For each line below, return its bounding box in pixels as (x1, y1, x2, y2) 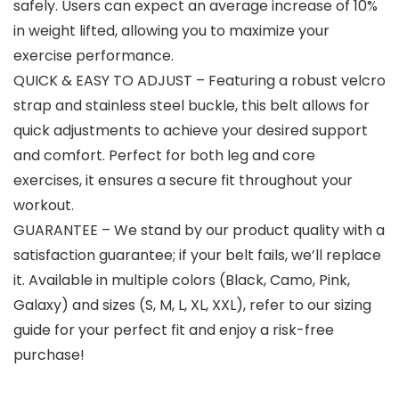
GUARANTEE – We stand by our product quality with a (13, 220, 385, 241)
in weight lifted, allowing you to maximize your (13, 20, 330, 42)
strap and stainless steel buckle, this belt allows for (13, 95, 370, 117)
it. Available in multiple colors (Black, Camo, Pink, (13, 270, 350, 291)
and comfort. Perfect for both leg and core (13, 145, 315, 167)
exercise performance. (13, 45, 174, 67)
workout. (13, 195, 74, 216)
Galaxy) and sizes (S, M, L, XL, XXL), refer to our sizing (13, 295, 371, 316)
